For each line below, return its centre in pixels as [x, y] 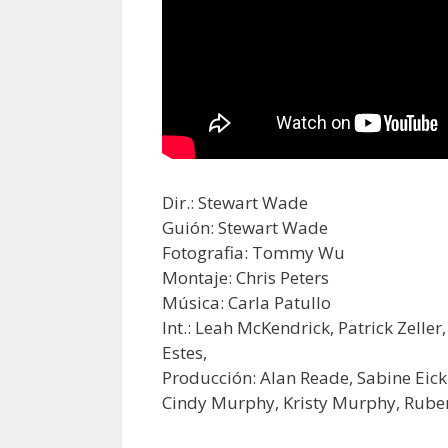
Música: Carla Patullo [246, 303]
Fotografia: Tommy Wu [253, 253]
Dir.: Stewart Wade [235, 203]
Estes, [184, 353]
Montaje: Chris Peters [245, 278]
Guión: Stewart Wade [245, 228]
